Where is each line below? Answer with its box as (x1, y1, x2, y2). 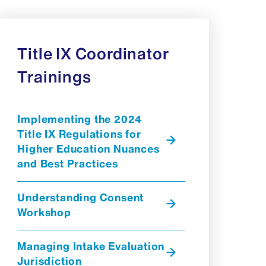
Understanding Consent (17, 191, 144, 204)
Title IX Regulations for (17, 127, 141, 141)
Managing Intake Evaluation (17, 239, 165, 253)
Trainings (17, 66, 91, 87)
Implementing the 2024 (17, 112, 142, 126)
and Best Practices (17, 157, 118, 170)
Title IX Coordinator (17, 43, 169, 64)
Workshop (17, 205, 71, 219)
